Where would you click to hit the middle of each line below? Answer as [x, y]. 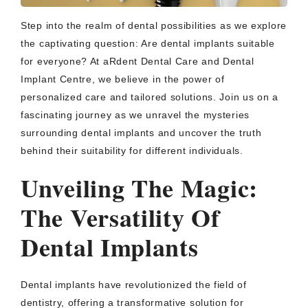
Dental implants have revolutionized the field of [134, 285]
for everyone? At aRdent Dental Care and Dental [137, 61]
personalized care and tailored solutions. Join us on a [150, 97]
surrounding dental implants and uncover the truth [141, 133]
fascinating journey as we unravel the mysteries [135, 115]
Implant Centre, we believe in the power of [123, 79]
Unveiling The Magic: [140, 188]
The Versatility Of [120, 217]
